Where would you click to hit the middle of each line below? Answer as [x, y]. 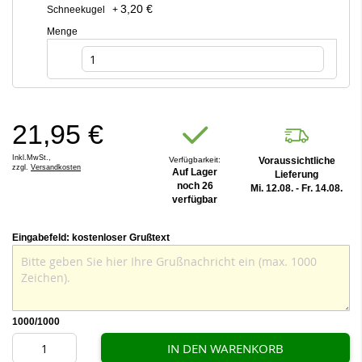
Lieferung [297, 175]
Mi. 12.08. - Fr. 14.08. [297, 188]
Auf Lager [195, 172]
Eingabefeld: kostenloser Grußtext [91, 238]
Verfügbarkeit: [195, 160]
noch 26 [195, 186]
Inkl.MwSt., [32, 158]
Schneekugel [76, 10]
